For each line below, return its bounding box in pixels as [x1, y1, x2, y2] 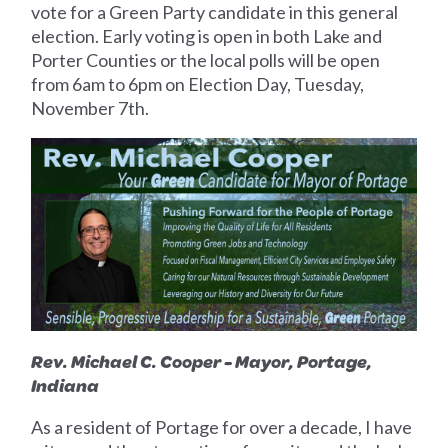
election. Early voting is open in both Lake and [31, 25, 383, 48]
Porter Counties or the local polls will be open [31, 49, 381, 72]
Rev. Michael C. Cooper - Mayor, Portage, [31, 347, 373, 374]
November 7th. [31, 97, 150, 120]
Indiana [31, 371, 100, 398]
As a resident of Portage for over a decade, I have [31, 415, 413, 438]
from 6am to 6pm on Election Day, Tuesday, [31, 73, 365, 96]
